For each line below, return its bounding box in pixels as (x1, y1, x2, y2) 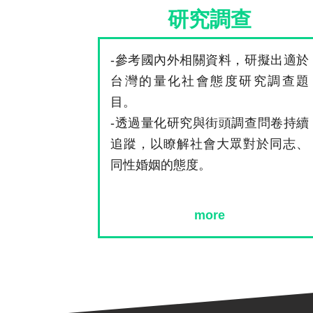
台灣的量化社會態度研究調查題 (110, 73, 310, 88)
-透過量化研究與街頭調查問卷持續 (110, 115, 310, 130)
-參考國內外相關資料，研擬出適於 (110, 52, 310, 67)
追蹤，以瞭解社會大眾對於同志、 (110, 136, 310, 151)
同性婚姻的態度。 (110, 157, 212, 172)
